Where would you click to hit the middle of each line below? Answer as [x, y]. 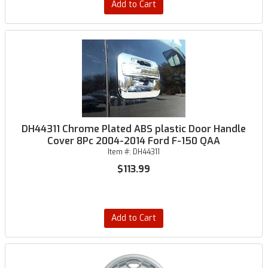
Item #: [120, 152]
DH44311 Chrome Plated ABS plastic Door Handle [133, 129]
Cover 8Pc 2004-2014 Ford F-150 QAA [133, 141]
